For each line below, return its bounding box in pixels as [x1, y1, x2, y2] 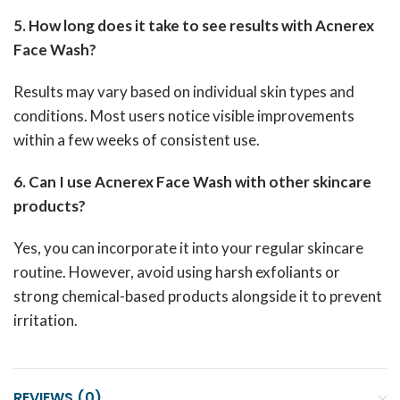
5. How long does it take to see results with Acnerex [13, 16, 374, 35]
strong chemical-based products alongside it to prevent [13, 287, 382, 305]
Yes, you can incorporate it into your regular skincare [13, 238, 363, 257]
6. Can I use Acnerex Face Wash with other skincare [13, 172, 371, 191]
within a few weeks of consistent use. [13, 130, 260, 149]
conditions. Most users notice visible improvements [13, 106, 354, 125]
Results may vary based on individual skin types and [13, 82, 354, 101]
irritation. [13, 311, 78, 329]
